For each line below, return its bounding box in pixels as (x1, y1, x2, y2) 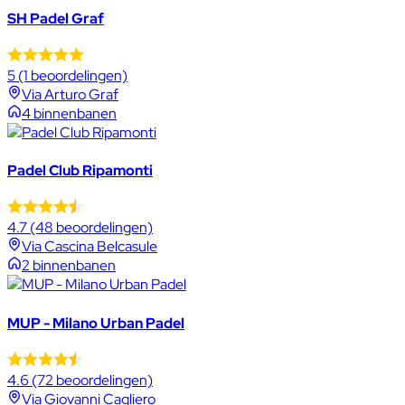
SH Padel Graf (7, 8, 104, 28)
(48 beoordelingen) (27, 218, 153, 238)
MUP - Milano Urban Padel (7, 313, 184, 333)
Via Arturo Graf (22, 84, 118, 104)
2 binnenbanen (22, 256, 116, 276)
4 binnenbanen (22, 103, 117, 123)
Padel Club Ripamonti (7, 161, 153, 181)
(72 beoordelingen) (29, 370, 153, 390)
